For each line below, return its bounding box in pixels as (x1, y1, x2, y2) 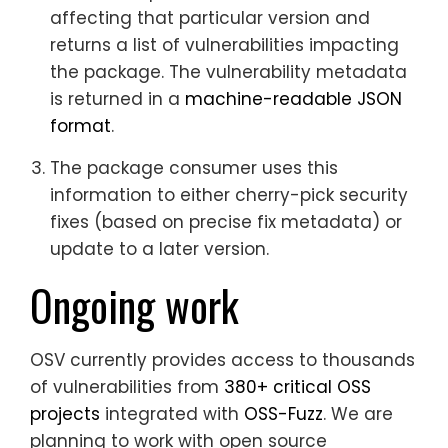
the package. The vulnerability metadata (50, 59, 407, 84)
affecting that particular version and (50, 5, 370, 30)
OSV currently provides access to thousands (30, 347, 415, 372)
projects (30, 401, 100, 426)
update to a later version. (50, 236, 269, 261)
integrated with (100, 401, 244, 426)
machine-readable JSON (185, 86, 402, 111)
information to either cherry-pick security (50, 182, 408, 207)
